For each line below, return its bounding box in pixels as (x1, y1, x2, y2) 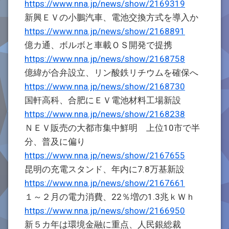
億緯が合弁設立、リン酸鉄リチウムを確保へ (25, 67, 198, 78)
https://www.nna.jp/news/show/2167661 (25, 178, 185, 188)
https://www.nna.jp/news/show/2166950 (25, 205, 185, 216)
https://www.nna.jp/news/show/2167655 (25, 150, 185, 161)
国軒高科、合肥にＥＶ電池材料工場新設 (25, 95, 181, 105)
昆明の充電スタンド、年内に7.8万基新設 (25, 164, 185, 174)
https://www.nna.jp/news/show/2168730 (25, 81, 185, 91)
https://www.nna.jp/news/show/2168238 (25, 109, 185, 119)
